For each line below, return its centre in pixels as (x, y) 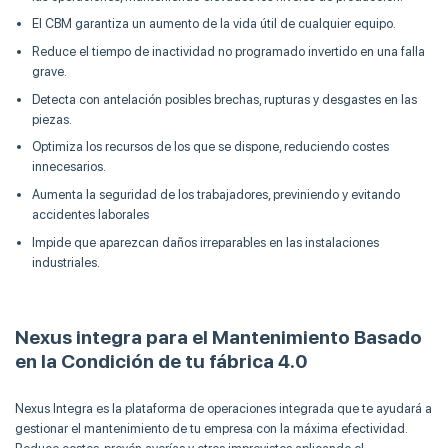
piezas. (51, 119)
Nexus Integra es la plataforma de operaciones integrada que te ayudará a (223, 408)
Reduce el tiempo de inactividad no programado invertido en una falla (228, 51)
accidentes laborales (90, 214)
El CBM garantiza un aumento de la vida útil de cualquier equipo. (213, 24)
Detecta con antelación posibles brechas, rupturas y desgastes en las (224, 99)
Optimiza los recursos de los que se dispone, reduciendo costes (210, 147)
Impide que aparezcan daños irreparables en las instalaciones (205, 242)
